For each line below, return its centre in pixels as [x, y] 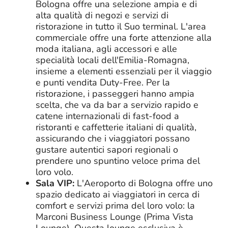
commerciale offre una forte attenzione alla [124, 37]
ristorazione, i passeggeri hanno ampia [115, 93]
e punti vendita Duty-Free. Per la [103, 82]
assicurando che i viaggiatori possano [113, 138]
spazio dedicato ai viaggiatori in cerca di [118, 194]
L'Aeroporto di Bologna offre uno [144, 183]
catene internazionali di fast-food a [107, 116]
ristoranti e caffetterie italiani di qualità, [116, 127]
